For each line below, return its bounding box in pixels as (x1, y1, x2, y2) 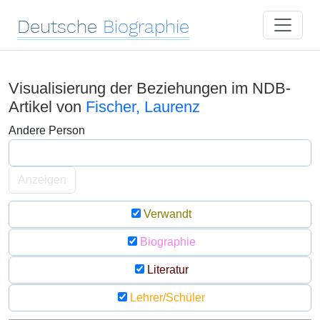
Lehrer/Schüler (127, 291, 205, 304)
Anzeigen (18, 174, 66, 186)
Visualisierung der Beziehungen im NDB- (9, 79, 291, 97)
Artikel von (9, 98, 86, 116)
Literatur (144, 264, 189, 276)
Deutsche (17, 16, 97, 37)
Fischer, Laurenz (86, 98, 200, 116)
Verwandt (141, 208, 191, 220)
